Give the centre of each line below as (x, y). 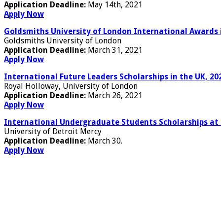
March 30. (105, 141)
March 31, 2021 (115, 50)
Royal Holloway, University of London (71, 86)
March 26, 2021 (115, 95)
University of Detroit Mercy (53, 131)
